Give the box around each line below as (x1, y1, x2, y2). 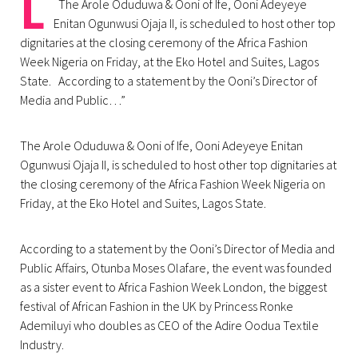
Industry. (20, 336, 64, 353)
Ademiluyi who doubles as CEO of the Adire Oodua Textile (20, 317, 319, 334)
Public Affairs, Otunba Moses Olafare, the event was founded (20, 260, 332, 276)
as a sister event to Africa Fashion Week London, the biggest (20, 279, 327, 296)
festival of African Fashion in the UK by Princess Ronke (20, 298, 293, 315)
